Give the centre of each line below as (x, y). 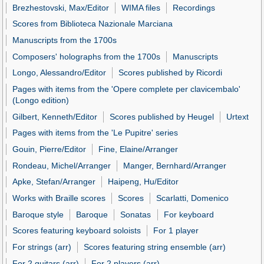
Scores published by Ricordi (171, 73)
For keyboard (189, 214)
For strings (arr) (42, 247)
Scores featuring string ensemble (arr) (155, 247)
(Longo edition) (41, 100)
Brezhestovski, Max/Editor (61, 7)
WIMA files (141, 7)
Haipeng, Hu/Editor (143, 182)
